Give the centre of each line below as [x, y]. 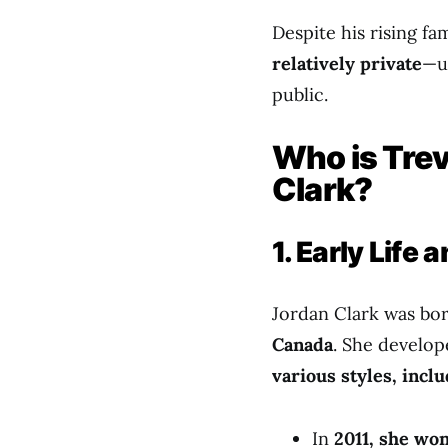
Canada [302, 344]
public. [300, 94]
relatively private [347, 63]
